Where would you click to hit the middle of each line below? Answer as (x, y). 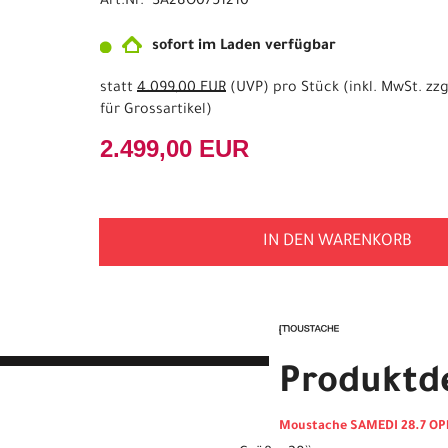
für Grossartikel (153, 111)
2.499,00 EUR (174, 148)
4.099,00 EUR (181, 89)
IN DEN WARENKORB (337, 242)
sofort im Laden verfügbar (244, 47)
